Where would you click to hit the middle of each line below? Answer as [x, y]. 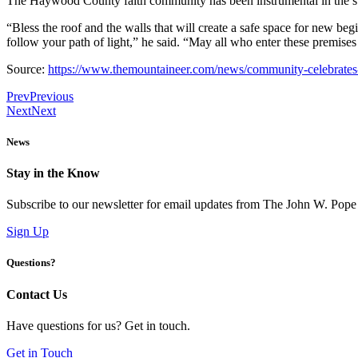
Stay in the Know [53, 173]
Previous [52, 96]
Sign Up [28, 232]
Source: [27, 69]
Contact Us [37, 294]
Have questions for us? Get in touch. [98, 325]
